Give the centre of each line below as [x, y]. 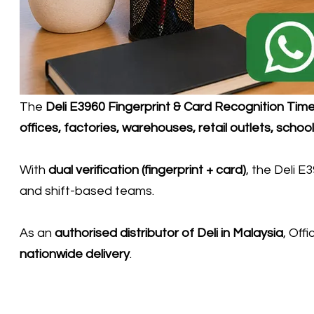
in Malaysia [251, 233]
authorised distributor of [126, 233]
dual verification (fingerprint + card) [147, 170]
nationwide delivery [75, 254]
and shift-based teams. [87, 191]
